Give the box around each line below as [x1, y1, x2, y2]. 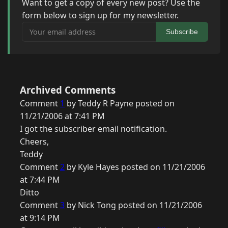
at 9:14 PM [20, 212, 60, 224]
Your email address [21, 22, 95, 34]
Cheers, [20, 136, 49, 148]
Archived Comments [20, 83, 116, 97]
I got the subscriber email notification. [20, 123, 167, 135]
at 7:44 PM [20, 174, 60, 186]
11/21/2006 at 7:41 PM [20, 110, 105, 122]
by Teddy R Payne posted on [65, 98, 175, 109]
